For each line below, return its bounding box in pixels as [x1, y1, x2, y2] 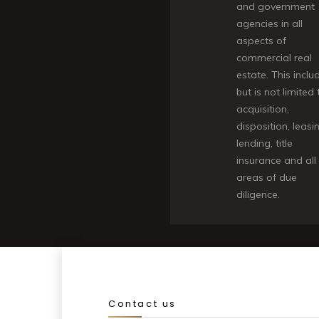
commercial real [236, 51, 312, 64]
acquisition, [236, 103, 289, 115]
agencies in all [236, 17, 303, 30]
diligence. [236, 188, 280, 201]
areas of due [236, 171, 297, 184]
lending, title [236, 137, 293, 150]
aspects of [236, 34, 286, 47]
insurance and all [236, 154, 316, 167]
